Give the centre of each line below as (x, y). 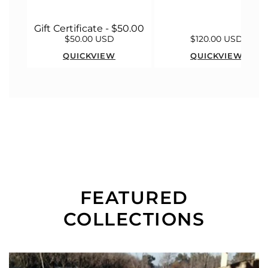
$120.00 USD (217, 39)
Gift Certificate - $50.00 (89, 28)
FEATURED (134, 197)
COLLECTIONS (134, 219)
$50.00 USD (89, 39)
